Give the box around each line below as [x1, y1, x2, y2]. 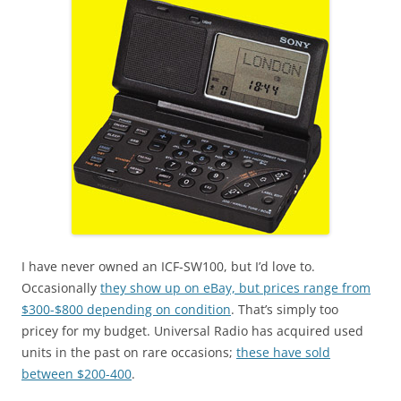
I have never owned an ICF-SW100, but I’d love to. [21, 257, 315, 275]
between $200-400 [21, 364, 132, 382]
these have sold [236, 343, 330, 361]
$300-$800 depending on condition [21, 300, 231, 318]
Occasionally [21, 278, 100, 296]
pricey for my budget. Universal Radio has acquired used [21, 321, 363, 339]
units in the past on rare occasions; [21, 343, 236, 361]
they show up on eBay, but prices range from [100, 278, 371, 296]
